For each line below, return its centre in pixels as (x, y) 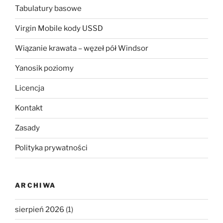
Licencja (30, 88)
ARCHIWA (36, 185)
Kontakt (29, 108)
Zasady (27, 128)
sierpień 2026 (40, 209)
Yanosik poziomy (44, 68)
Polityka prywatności (51, 148)
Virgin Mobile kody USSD (59, 29)
